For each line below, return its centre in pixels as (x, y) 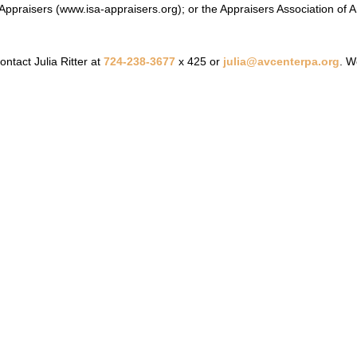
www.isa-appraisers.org (118, 8)
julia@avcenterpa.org (281, 61)
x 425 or (199, 61)
